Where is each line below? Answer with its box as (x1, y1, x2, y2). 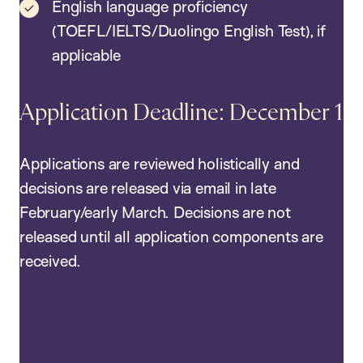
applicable (52, 45, 122, 66)
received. (19, 251, 81, 271)
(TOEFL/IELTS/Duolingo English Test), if (52, 21, 326, 41)
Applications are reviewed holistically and (19, 154, 300, 174)
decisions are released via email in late (19, 178, 276, 199)
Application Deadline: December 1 (19, 101, 343, 126)
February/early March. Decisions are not (19, 203, 291, 223)
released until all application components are (19, 227, 323, 247)
